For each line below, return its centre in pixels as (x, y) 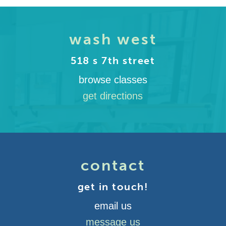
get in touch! (113, 187)
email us (113, 206)
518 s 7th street (113, 61)
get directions (113, 96)
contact (113, 165)
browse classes (113, 80)
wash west (113, 39)
